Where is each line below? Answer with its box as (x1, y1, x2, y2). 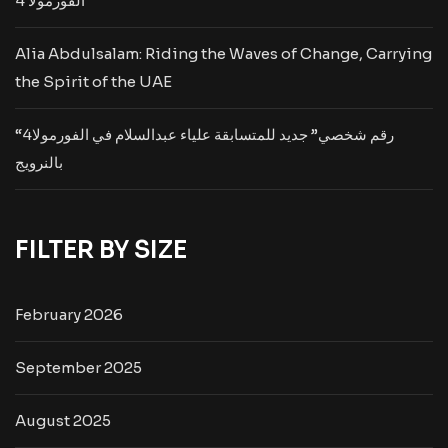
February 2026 (15, 305, 123, 324)
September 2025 (15, 358, 142, 377)
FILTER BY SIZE (15, 235, 187, 265)
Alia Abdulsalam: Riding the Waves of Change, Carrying (15, 44, 432, 63)
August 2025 (15, 411, 111, 430)
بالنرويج (15, 153, 63, 172)
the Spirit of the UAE (15, 72, 172, 91)
